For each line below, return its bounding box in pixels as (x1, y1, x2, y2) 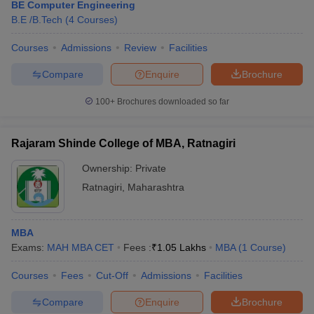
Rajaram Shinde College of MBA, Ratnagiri (11, 137, 235, 149)
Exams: (11, 242, 47, 253)
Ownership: (82, 163, 135, 174)
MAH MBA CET (47, 242, 114, 253)
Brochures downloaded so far (115, 97, 229, 107)
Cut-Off (96, 270, 128, 281)
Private (135, 163, 166, 174)
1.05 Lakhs (157, 242, 206, 253)
